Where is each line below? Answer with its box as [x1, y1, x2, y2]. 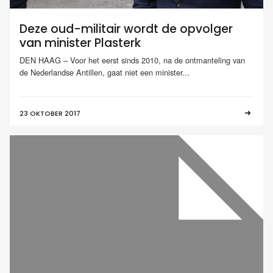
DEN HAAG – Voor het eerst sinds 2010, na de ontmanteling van [19, 54, 245, 66]
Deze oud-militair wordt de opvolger [19, 21, 233, 38]
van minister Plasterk [19, 35, 141, 52]
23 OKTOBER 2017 [19, 108, 80, 118]
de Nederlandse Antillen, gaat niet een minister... [19, 66, 190, 78]
